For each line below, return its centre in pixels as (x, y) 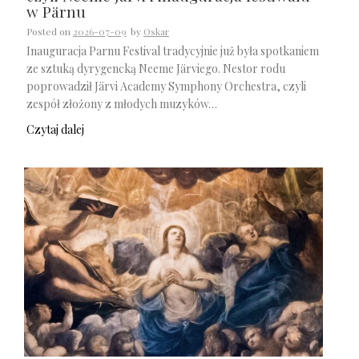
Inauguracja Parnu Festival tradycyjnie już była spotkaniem (173, 50)
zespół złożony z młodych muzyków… (122, 103)
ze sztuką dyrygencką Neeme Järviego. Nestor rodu (156, 68)
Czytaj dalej (55, 130)
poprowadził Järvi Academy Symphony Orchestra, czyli (166, 86)
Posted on (50, 31)
